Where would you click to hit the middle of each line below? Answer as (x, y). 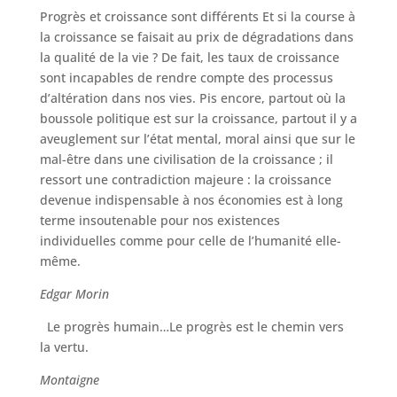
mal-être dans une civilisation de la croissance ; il (186, 159)
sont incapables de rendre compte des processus (186, 78)
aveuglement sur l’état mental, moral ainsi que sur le (197, 139)
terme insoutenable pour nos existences (160, 220)
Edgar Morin (74, 294)
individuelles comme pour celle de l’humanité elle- (190, 241)
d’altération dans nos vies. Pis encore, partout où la (192, 98)
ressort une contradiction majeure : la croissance (185, 179)
